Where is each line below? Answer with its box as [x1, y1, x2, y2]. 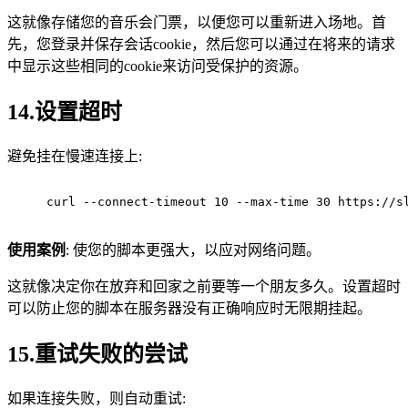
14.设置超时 [7, 100, 122, 125]
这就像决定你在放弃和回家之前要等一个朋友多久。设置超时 [7, 279, 401, 295]
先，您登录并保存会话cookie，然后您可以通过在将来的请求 [7, 36, 395, 53]
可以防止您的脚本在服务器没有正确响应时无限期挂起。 [7, 301, 372, 317]
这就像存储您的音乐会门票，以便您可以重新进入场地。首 [7, 15, 386, 31]
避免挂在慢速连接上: [7, 148, 142, 165]
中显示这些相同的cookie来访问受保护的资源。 [7, 58, 308, 75]
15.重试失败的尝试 [7, 342, 188, 367]
